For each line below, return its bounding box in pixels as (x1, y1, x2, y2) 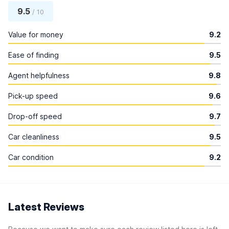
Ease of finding (8, 51, 59, 59)
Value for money (8, 30, 63, 39)
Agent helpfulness (8, 71, 70, 80)
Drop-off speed (8, 112, 62, 121)
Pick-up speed (8, 91, 58, 100)
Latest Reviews (8, 201, 84, 213)
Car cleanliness (8, 132, 59, 141)
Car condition (8, 153, 54, 162)
